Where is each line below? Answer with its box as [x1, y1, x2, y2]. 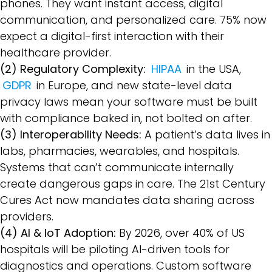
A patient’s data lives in [141, 126, 270, 142]
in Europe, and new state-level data [33, 77, 233, 93]
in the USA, [183, 61, 242, 76]
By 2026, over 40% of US [119, 225, 245, 240]
